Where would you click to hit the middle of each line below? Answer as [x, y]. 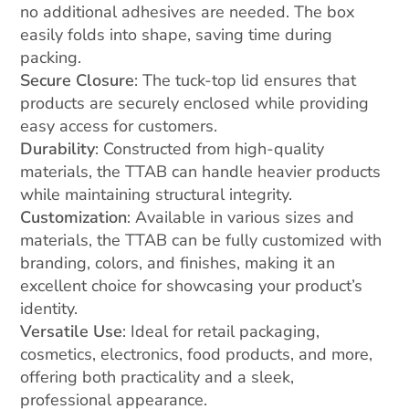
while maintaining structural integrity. [157, 195]
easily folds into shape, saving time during [177, 35]
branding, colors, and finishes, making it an [178, 263]
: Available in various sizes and [241, 218]
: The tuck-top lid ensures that [246, 81]
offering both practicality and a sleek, [157, 378]
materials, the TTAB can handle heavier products [201, 172]
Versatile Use [72, 332]
